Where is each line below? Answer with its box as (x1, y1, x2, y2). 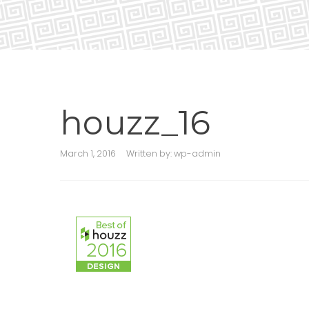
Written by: (126, 148, 174, 159)
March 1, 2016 (60, 148, 116, 159)
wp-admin (174, 148, 221, 159)
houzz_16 (60, 103, 210, 143)
